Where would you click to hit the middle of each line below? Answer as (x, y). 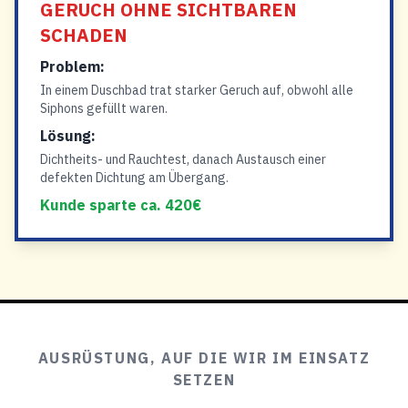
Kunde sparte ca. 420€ (121, 205)
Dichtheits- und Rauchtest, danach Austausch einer (183, 159)
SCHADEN (84, 35)
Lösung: (68, 136)
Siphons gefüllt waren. (104, 108)
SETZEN (204, 380)
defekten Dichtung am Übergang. (134, 178)
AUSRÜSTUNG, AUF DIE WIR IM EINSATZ (204, 358)
